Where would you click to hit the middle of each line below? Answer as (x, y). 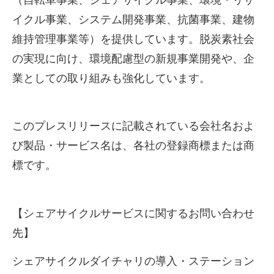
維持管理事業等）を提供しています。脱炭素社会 (133, 39)
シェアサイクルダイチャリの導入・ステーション (133, 261)
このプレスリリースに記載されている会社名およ (133, 126)
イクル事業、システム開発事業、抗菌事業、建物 (133, 20)
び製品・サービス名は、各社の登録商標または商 (133, 146)
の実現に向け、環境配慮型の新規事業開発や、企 (133, 59)
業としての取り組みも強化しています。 (111, 78)
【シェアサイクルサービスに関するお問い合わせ (133, 213)
